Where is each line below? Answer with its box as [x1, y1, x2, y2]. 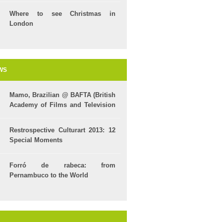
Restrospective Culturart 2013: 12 [9, 126, 115, 134]
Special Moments [9, 136, 62, 144]
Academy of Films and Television [9, 101, 115, 109]
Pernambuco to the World [9, 171, 88, 179]
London [9, 20, 33, 27]
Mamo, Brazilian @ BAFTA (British [9, 91, 115, 99]
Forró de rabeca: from [9, 162, 115, 169]
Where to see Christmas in [9, 10, 115, 17]
